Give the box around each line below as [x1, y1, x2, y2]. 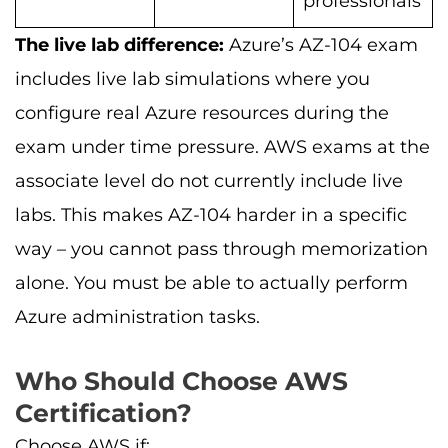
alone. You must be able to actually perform [15, 271, 408, 294]
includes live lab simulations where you [15, 67, 370, 90]
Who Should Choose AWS [15, 366, 348, 397]
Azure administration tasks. [15, 305, 260, 328]
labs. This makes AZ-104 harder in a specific [15, 203, 407, 226]
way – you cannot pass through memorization [15, 237, 428, 260]
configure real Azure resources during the [15, 101, 389, 124]
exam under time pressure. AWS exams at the [15, 135, 430, 158]
